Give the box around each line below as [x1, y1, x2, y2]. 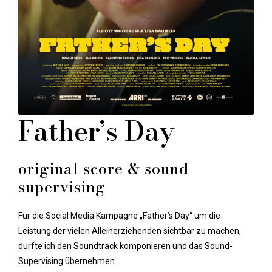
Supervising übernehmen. [18, 256, 117, 267]
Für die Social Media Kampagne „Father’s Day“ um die [18, 211, 220, 221]
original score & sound [18, 157, 189, 181]
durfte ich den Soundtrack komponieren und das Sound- [18, 241, 233, 251]
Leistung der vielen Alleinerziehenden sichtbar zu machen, [18, 226, 241, 236]
